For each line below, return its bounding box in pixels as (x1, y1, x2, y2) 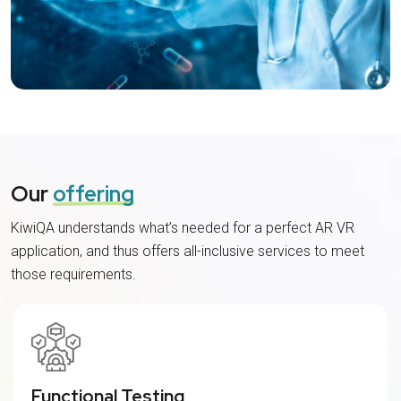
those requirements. (11, 265, 136, 283)
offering (53, 179, 134, 208)
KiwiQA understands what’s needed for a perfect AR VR (11, 218, 354, 236)
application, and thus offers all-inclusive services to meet (11, 242, 364, 260)
